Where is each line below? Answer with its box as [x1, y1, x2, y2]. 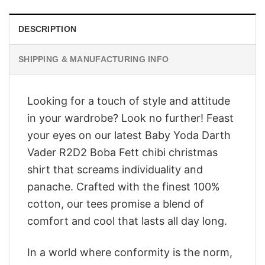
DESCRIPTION [18, 24, 77, 34]
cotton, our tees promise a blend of [27, 198, 204, 211]
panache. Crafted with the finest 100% [27, 180, 220, 193]
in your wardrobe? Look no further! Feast [27, 112, 234, 125]
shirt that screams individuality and [27, 163, 203, 176]
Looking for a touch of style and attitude [27, 95, 230, 108]
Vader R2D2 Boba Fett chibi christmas [27, 146, 218, 159]
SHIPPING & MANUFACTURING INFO [18, 54, 169, 64]
